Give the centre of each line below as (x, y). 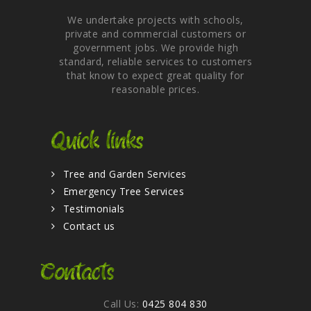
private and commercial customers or (155, 34)
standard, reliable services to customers (155, 62)
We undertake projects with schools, (155, 20)
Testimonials (94, 209)
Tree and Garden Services (125, 174)
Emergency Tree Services (124, 192)
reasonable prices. (155, 90)
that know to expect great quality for (155, 76)
